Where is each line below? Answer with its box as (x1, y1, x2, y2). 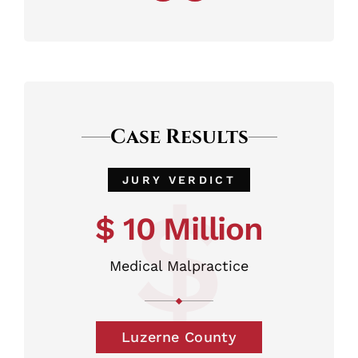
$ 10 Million (95, 209, 263, 248)
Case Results (109, 123, 249, 150)
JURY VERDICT (121, 173, 237, 186)
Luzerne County (121, 328, 237, 345)
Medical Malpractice (109, 257, 249, 274)
